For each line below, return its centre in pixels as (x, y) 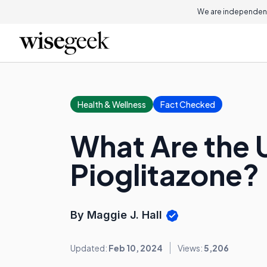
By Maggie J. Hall (118, 215)
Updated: (89, 248)
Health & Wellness (112, 104)
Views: (191, 248)
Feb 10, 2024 (136, 248)
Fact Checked (188, 104)
